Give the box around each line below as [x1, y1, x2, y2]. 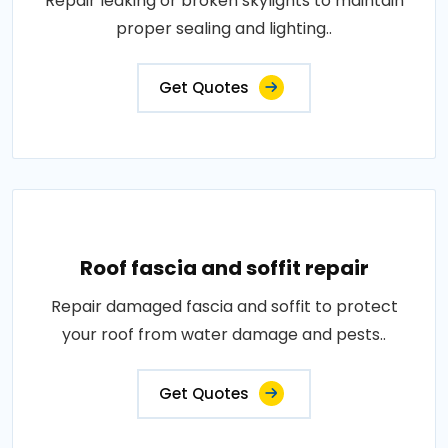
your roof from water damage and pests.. [62, 323, 386, 346]
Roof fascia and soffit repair [79, 254, 369, 282]
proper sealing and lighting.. [116, 17, 332, 40]
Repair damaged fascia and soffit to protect [50, 295, 398, 318]
